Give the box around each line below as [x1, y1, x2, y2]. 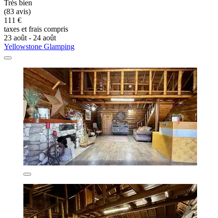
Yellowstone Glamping [4, 42, 74, 51]
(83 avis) [4, 7, 31, 16]
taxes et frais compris [4, 24, 68, 33]
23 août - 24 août [4, 33, 56, 42]
